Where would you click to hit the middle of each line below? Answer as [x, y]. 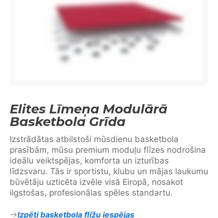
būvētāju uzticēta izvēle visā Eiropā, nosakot [96, 182]
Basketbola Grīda [68, 121]
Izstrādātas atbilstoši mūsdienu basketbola [94, 139]
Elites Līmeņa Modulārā [89, 109]
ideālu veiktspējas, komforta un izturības [89, 160]
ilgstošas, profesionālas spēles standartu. [91, 192]
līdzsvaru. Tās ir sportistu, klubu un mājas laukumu [109, 171]
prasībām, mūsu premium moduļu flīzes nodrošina [108, 150]
